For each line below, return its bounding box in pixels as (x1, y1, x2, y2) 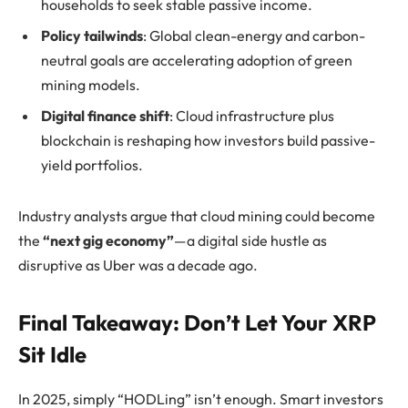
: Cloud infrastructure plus (169, 107, 334, 126)
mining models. (41, 76, 140, 95)
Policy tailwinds (41, 26, 143, 46)
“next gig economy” (43, 231, 174, 250)
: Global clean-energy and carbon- (143, 26, 365, 46)
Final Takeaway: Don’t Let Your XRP (18, 309, 376, 337)
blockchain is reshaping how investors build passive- (41, 131, 375, 150)
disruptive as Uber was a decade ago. (18, 256, 258, 274)
